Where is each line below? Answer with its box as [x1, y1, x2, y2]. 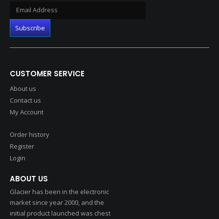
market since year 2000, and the [10, 198, 104, 207]
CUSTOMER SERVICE [10, 68, 85, 79]
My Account [10, 107, 44, 116]
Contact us [10, 95, 41, 105]
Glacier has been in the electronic [10, 187, 109, 197]
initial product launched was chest [10, 209, 110, 218]
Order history [10, 130, 49, 139]
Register [10, 141, 34, 151]
